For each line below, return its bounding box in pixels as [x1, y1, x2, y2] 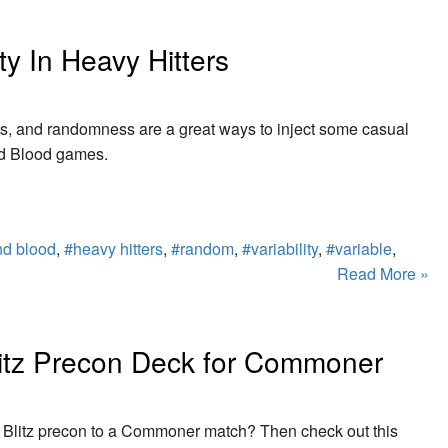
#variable [326, 236, 392, 260]
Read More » [337, 261, 429, 285]
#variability [242, 236, 318, 260]
